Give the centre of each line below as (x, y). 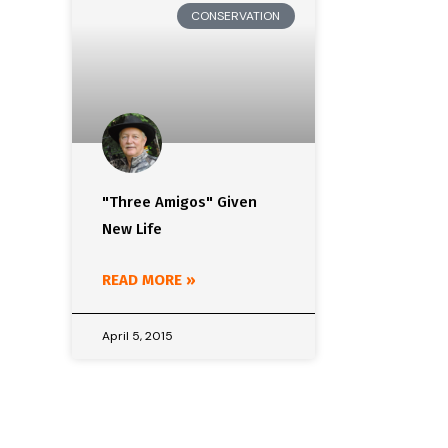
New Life (132, 229)
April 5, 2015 (137, 336)
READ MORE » (149, 280)
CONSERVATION (236, 16)
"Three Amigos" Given (179, 202)
